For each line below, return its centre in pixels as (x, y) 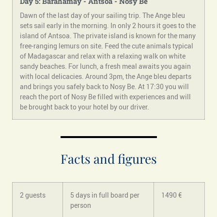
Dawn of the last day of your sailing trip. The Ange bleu (102, 15)
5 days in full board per (105, 195)
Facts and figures (108, 159)
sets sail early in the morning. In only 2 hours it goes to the (108, 26)
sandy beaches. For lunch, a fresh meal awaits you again (105, 66)
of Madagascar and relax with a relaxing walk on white (103, 56)
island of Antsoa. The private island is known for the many (108, 36)
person (81, 205)
